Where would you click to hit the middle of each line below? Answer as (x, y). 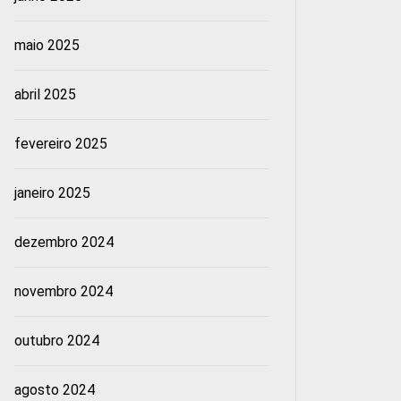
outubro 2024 (56, 341)
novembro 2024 (63, 292)
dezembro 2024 (64, 243)
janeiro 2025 (52, 193)
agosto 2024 (54, 390)
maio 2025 (47, 46)
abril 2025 (45, 95)
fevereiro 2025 (60, 144)
